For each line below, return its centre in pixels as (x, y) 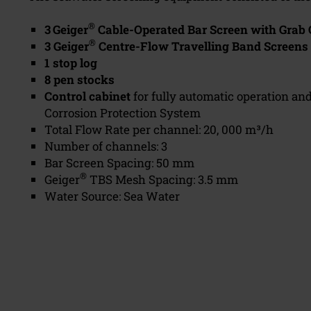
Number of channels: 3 (106, 146)
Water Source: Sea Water (112, 196)
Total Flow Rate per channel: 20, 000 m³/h (159, 129)
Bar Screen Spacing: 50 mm (119, 162)
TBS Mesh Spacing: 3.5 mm (162, 179)
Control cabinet (87, 96)
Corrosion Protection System (123, 112)
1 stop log (71, 62)
